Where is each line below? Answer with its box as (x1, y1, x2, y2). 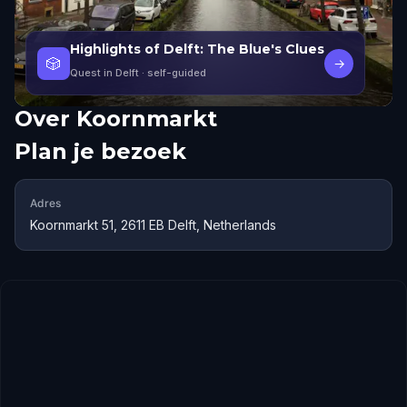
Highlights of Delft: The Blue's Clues (70, 41, 324, 57)
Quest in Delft (70, 66, 139, 79)
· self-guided (139, 66, 206, 79)
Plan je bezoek (15, 138, 186, 164)
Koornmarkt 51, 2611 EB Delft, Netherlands (30, 217, 276, 233)
